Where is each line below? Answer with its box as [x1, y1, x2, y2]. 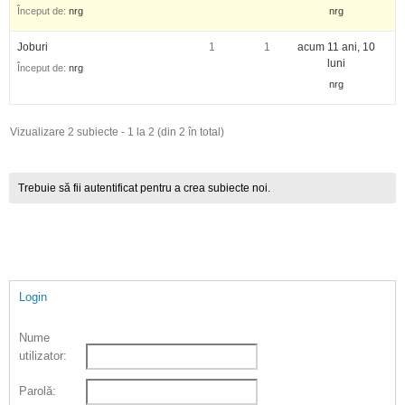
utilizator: [19, 349, 67, 363]
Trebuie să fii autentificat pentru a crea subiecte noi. [18, 182, 271, 194]
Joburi [17, 41, 48, 53]
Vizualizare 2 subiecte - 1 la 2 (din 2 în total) [10, 126, 224, 138]
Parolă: [19, 384, 56, 398]
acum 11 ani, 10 [297, 41, 375, 53]
